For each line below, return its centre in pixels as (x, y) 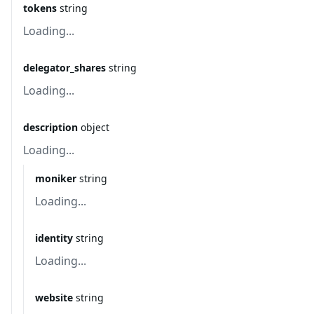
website (54, 298)
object (95, 127)
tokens (40, 8)
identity (54, 238)
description (50, 127)
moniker (56, 178)
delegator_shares (64, 68)
